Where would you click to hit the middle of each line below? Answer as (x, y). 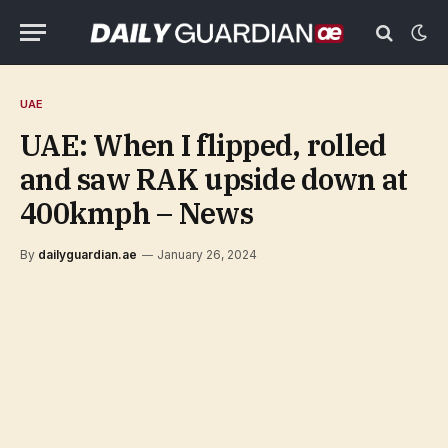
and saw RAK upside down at (214, 179)
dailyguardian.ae (87, 254)
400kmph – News (136, 213)
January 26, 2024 (207, 254)
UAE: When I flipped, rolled (203, 145)
